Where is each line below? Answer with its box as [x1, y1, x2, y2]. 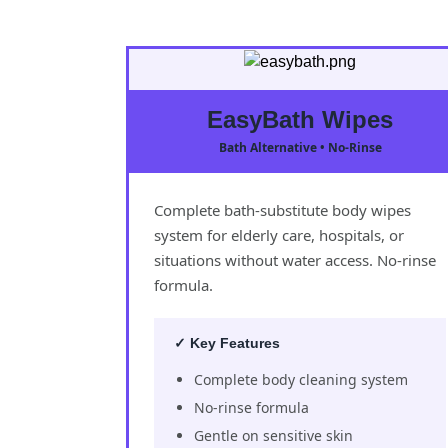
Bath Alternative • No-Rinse [218, 138, 382, 156]
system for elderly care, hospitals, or [154, 224, 404, 245]
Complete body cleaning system [194, 369, 408, 389]
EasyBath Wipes [207, 105, 393, 133]
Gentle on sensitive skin [194, 425, 353, 445]
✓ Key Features [174, 334, 280, 351]
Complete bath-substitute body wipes [154, 199, 411, 220]
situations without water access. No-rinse [154, 249, 436, 270]
